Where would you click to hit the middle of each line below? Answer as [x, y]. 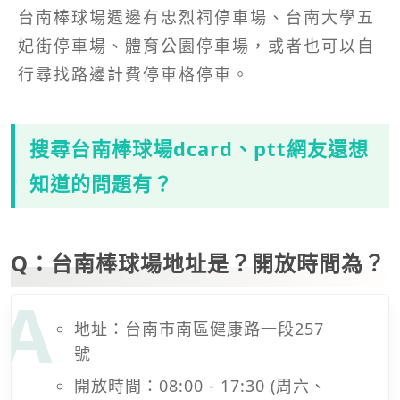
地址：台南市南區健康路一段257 [199, 328]
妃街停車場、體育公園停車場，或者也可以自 [196, 45]
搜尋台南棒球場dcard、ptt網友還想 [199, 148]
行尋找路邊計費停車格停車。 [134, 74]
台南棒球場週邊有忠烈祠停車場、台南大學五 [196, 17]
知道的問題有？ [101, 183]
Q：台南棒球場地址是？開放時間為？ [198, 262]
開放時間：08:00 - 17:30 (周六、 [200, 385]
